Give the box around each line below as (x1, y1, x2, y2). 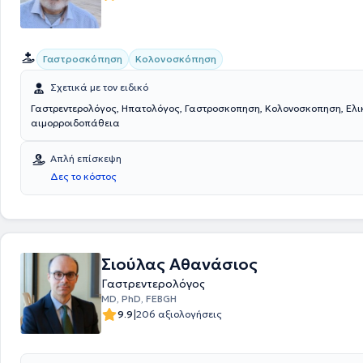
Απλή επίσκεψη (50, 152, 122, 164)
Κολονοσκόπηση (135, 53, 216, 65)
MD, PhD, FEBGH (101, 293, 177, 305)
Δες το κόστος (50, 170, 117, 182)
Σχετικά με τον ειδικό (50, 81, 148, 93)
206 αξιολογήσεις (136, 308, 222, 320)
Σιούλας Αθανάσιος (101, 254, 258, 275)
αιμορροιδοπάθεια (31, 117, 120, 129)
